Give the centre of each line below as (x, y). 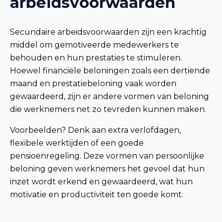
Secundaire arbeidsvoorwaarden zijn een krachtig (108, 32)
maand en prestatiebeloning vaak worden (93, 84)
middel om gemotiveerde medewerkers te (94, 45)
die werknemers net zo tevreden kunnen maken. (108, 110)
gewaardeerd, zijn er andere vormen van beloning (110, 97)
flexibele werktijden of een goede (77, 143)
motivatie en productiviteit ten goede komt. (97, 195)
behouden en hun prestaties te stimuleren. (96, 58)
